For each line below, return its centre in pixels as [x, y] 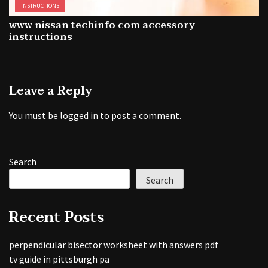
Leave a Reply [51, 91]
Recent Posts [57, 218]
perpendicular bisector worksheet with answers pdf [114, 245]
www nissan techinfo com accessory [102, 25]
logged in [79, 116]
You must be [34, 116]
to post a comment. [140, 116]
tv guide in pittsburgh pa [59, 259]
